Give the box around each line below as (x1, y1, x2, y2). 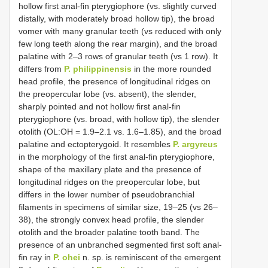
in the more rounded (132, 63, 211, 74)
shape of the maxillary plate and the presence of (19, 164, 201, 174)
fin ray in (19, 252, 53, 262)
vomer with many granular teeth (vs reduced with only (19, 26, 221, 36)
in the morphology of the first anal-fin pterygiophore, (19, 151, 215, 162)
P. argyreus (173, 139, 218, 149)
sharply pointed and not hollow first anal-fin (19, 101, 181, 111)
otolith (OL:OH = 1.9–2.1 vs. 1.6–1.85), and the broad (19, 126, 221, 136)
